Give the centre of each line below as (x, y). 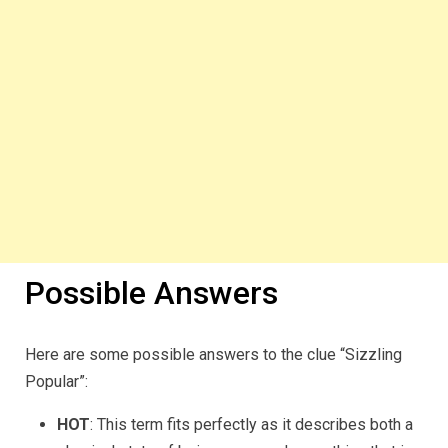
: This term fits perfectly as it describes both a (251, 424)
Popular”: (56, 381)
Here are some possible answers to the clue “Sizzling (213, 354)
